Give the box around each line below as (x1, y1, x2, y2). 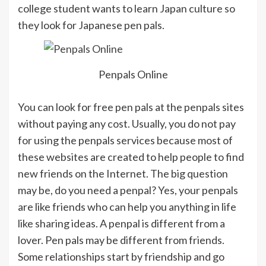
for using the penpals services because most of (18, 133, 233, 147)
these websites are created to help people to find (18, 150, 244, 163)
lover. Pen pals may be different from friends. (18, 233, 224, 246)
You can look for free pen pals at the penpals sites (18, 100, 244, 113)
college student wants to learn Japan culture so (18, 2, 235, 15)
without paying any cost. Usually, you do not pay (18, 116, 236, 130)
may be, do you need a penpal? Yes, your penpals (18, 183, 238, 197)
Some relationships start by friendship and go (18, 249, 224, 263)
